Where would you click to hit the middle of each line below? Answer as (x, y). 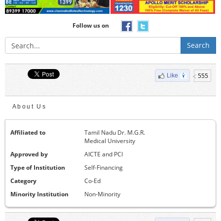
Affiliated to (28, 133)
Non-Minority (102, 194)
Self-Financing (104, 168)
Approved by (29, 154)
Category (23, 181)
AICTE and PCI (104, 154)
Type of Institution (38, 168)
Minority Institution (39, 194)
